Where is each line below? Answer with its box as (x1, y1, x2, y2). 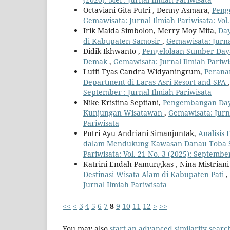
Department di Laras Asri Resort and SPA (83, 77, 228, 87)
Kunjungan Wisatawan (83, 108, 164, 118)
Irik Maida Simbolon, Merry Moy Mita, (83, 26, 218, 36)
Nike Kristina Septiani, (83, 98, 163, 108)
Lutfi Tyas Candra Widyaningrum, (83, 67, 204, 77)
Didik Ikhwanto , (83, 46, 142, 56)
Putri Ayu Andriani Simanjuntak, (83, 128, 198, 139)
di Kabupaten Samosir (83, 36, 162, 46)
